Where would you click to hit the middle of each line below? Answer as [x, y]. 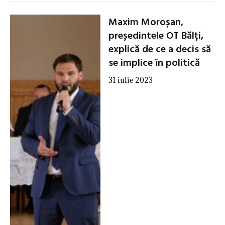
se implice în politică [154, 64]
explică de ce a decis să [159, 50]
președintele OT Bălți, [156, 36]
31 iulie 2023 [130, 80]
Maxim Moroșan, [146, 23]
